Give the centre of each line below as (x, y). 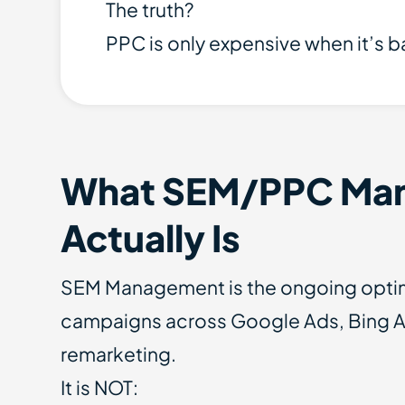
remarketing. (119, 354)
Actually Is (151, 237)
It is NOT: (100, 387)
